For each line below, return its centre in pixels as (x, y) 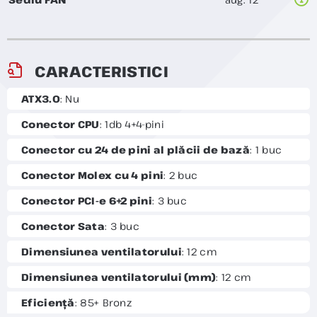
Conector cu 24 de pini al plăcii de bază (136, 150)
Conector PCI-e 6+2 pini (87, 201)
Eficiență (48, 302)
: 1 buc (266, 150)
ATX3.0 (41, 99)
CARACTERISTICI (101, 71)
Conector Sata (63, 226)
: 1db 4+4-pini (132, 124)
